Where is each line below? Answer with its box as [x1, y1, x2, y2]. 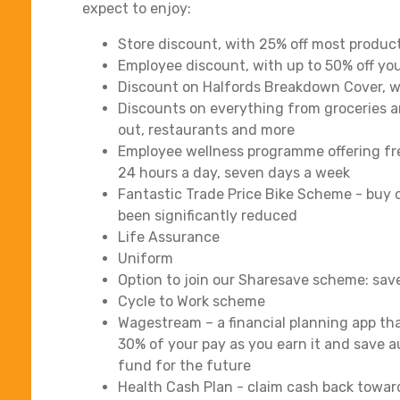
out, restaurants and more [118, 121, 295, 138]
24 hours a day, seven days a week [118, 163, 350, 181]
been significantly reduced [118, 206, 297, 224]
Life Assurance [118, 228, 220, 246]
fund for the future [118, 356, 251, 374]
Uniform [118, 249, 173, 267]
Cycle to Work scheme [118, 292, 265, 310]
